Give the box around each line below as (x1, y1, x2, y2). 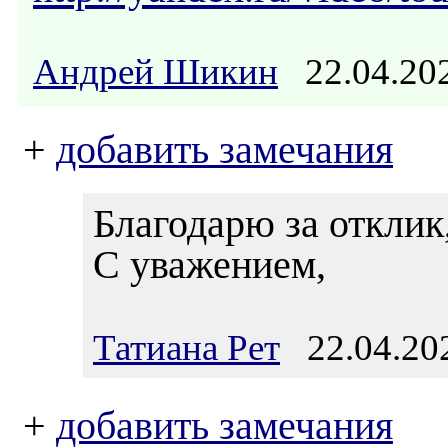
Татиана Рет (93, 327, 280, 368)
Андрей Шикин (33, 51, 278, 92)
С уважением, (93, 242, 326, 287)
